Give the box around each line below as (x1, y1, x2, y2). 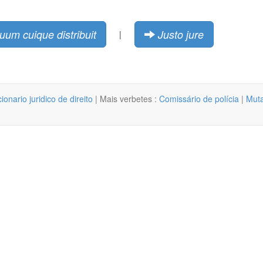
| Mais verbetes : (93, 92, 159, 104)
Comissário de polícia (159, 92, 239, 104)
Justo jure (158, 26, 204, 42)
